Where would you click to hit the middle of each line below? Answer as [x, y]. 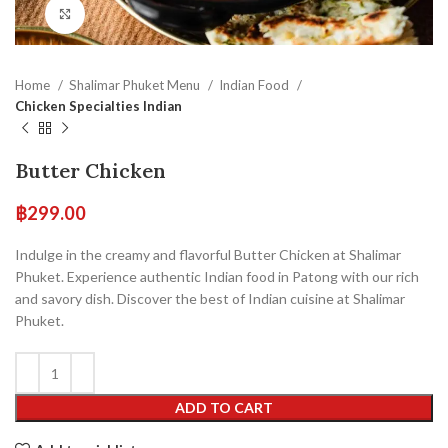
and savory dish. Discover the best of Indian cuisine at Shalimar [210, 298]
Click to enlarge [135, 14]
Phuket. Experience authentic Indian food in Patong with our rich [217, 276]
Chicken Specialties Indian [98, 106]
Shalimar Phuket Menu [136, 85]
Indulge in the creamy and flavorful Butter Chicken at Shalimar [208, 254]
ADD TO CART [224, 407]
